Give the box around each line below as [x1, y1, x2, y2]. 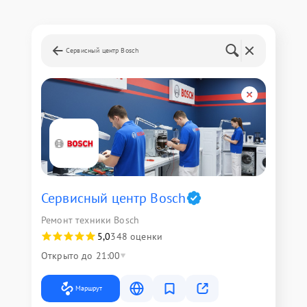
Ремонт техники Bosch [41, 214, 139, 227]
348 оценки [110, 230, 162, 243]
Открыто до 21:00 [41, 249, 121, 262]
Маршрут [75, 284, 102, 293]
